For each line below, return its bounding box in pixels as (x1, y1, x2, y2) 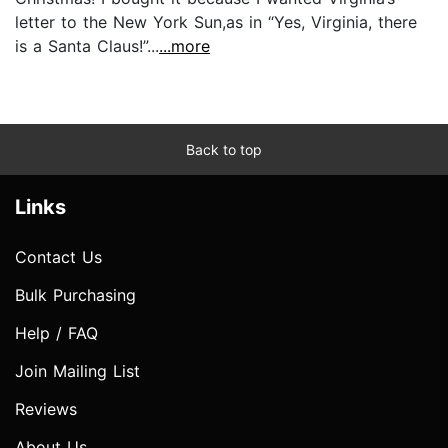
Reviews (15, 398, 77, 419)
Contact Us (15, 246, 102, 267)
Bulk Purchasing (15, 284, 136, 305)
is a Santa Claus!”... (15, 35, 159, 56)
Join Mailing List (15, 360, 140, 381)
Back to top (186, 140, 262, 158)
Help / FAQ (15, 322, 98, 343)
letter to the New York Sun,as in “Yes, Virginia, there (15, 11, 417, 32)
